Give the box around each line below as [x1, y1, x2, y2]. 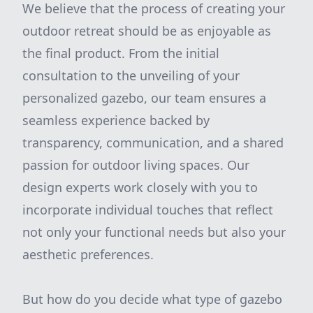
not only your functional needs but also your [22, 224, 286, 240]
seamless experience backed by [22, 112, 210, 129]
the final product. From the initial [22, 45, 219, 61]
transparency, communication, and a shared [22, 134, 284, 151]
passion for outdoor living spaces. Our [22, 156, 249, 173]
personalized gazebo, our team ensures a [22, 89, 266, 106]
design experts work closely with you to [22, 179, 258, 196]
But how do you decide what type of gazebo [22, 291, 282, 307]
